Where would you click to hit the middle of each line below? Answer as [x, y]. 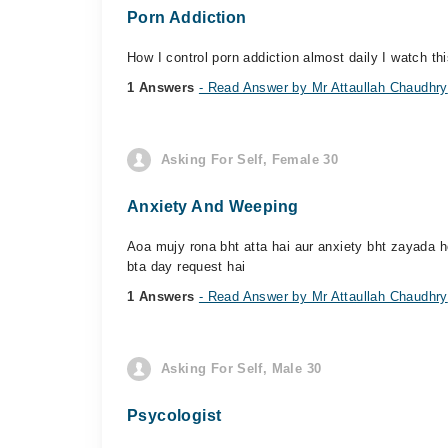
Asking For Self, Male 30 [241, 368]
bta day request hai [186, 266]
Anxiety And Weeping [213, 206]
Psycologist [174, 415]
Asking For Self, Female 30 [250, 159]
